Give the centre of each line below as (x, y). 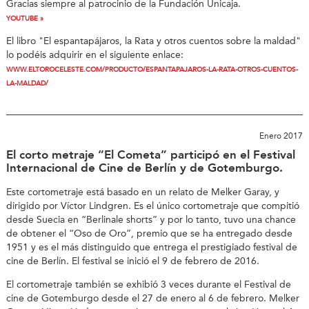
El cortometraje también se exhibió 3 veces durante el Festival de (148, 285)
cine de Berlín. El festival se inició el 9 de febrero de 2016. (132, 261)
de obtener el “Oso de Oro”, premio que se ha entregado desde (149, 233)
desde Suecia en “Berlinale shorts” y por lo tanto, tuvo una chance (151, 220)
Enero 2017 (281, 136)
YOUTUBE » (24, 18)
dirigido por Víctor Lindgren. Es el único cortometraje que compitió (152, 206)
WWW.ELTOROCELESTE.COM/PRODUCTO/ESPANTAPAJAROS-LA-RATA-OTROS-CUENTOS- (152, 70)
